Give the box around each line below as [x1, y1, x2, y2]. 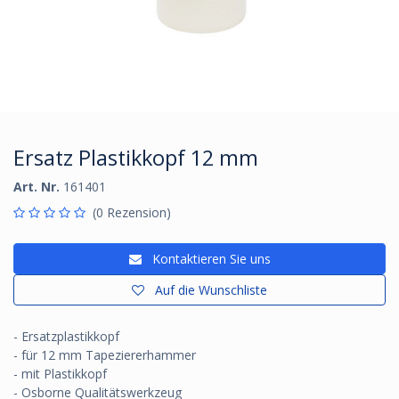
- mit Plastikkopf [13, 364, 107, 382]
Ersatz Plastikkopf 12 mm [13, 142, 258, 172]
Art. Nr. [13, 177, 60, 195]
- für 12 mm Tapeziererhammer [13, 346, 196, 363]
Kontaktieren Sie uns [148, 249, 271, 267]
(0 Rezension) [93, 203, 171, 221]
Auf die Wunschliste [155, 281, 267, 298]
